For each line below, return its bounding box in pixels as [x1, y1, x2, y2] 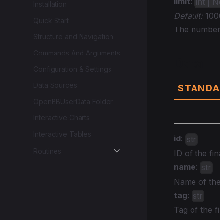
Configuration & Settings [33, 65, 111, 73]
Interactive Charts [33, 113, 90, 122]
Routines [33, 146, 61, 155]
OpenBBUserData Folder [33, 97, 113, 106]
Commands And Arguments [33, 49, 120, 57]
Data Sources [33, 81, 77, 89]
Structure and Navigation [33, 32, 113, 41]
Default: [174, 11, 203, 21]
